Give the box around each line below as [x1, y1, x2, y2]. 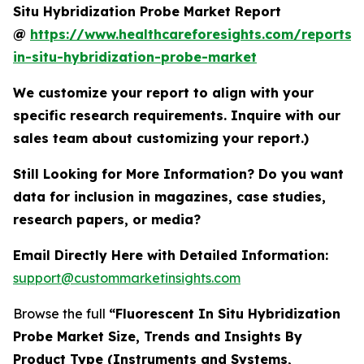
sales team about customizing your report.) [13, 129, 309, 146]
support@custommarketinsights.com [13, 269, 240, 286]
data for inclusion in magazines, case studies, [13, 188, 326, 205]
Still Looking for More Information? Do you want [13, 165, 344, 182]
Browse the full [13, 305, 109, 322]
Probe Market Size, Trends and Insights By [13, 327, 302, 344]
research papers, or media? [13, 210, 205, 227]
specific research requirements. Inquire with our [13, 106, 340, 123]
